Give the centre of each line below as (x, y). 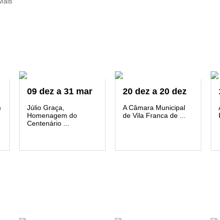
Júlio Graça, (46, 108)
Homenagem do (52, 115)
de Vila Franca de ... (154, 115)
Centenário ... (48, 123)
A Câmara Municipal (154, 108)
